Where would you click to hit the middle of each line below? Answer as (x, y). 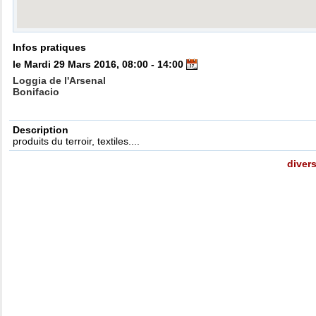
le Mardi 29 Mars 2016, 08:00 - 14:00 (100, 64)
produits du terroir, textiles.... (77, 141)
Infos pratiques (50, 48)
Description (41, 130)
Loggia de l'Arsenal (60, 81)
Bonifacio (36, 92)
